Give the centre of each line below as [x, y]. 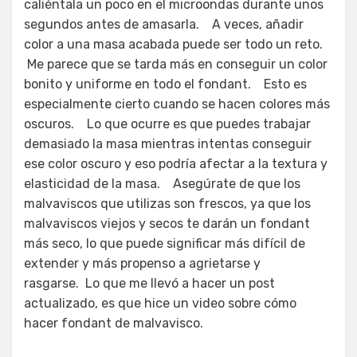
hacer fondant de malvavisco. [114, 323]
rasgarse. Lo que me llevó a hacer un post [149, 283]
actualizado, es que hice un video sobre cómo [160, 303]
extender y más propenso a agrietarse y [142, 263]
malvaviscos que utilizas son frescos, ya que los [167, 203]
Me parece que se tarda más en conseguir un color [176, 64]
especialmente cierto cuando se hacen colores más [177, 104]
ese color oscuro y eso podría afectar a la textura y [176, 163]
